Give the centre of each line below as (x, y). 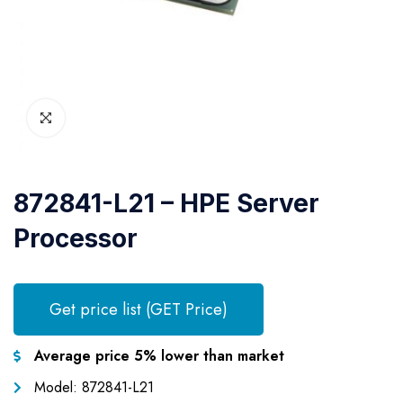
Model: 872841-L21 (94, 387)
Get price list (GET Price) (139, 309)
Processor (76, 238)
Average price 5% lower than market (159, 356)
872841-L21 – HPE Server (166, 203)
